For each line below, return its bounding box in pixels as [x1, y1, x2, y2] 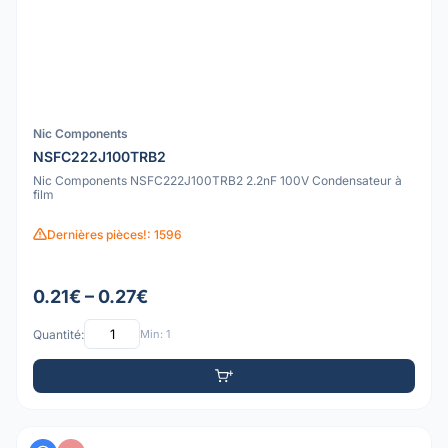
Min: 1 [140, 326, 170, 341]
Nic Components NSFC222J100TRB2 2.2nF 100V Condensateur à [33, 172, 402, 188]
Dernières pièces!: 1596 [47, 226, 182, 242]
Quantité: [33, 326, 84, 342]
